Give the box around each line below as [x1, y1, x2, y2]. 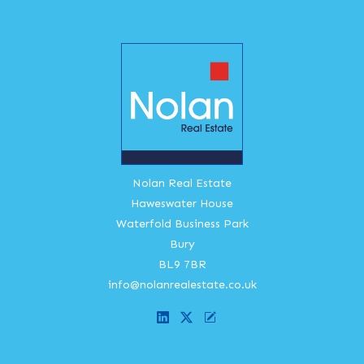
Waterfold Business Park [115, 216, 249, 231]
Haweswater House [131, 196, 233, 210]
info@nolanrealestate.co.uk [107, 277, 257, 292]
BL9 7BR [158, 257, 206, 271]
